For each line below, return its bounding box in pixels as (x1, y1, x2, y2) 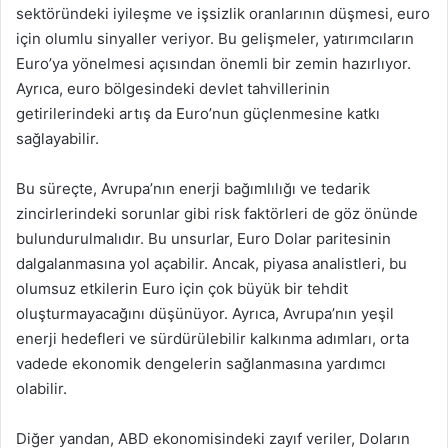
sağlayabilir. (16, 129, 99, 148)
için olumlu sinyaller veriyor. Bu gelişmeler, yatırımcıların (16, 29, 414, 48)
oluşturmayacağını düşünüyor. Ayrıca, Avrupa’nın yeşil (16, 304, 394, 323)
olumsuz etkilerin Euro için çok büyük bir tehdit (16, 279, 348, 298)
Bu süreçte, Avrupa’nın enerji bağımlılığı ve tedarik (16, 179, 370, 198)
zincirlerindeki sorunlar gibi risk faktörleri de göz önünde (16, 204, 418, 223)
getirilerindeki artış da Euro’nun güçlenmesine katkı (16, 104, 380, 123)
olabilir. (16, 379, 67, 398)
